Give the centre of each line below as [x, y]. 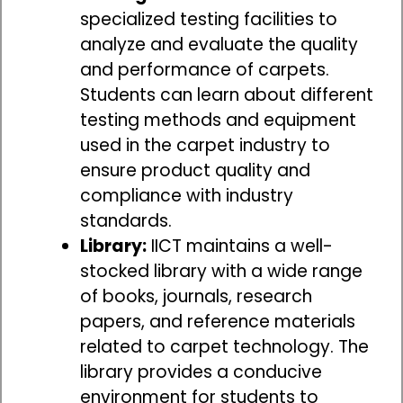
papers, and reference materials [218, 321]
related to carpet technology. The [224, 346]
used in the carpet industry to [205, 145]
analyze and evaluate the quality [219, 44]
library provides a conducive [201, 372]
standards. [126, 220]
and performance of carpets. [205, 69]
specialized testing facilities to [209, 19]
